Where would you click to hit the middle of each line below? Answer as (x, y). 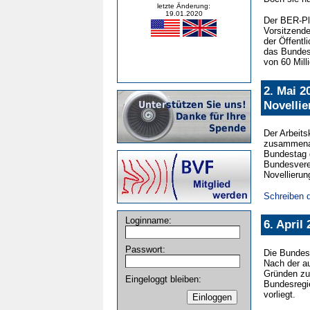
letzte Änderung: (184, 6)
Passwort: (146, 250)
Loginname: (149, 221)
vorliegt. (279, 294)
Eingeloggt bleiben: (164, 279)
